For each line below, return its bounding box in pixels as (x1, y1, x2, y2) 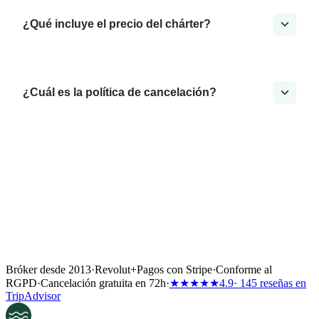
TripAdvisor (6, 290, 61, 303)
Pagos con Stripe (137, 263, 212, 276)
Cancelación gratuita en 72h (41, 277, 166, 290)
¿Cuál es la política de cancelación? (23, 86, 216, 99)
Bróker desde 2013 (6, 263, 91, 276)
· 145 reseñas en (234, 277, 306, 290)
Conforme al (216, 263, 272, 276)
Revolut (95, 263, 130, 276)
